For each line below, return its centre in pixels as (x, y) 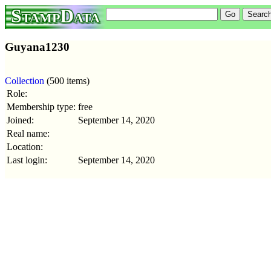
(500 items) (67, 81)
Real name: (28, 134)
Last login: (27, 160)
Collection (24, 81)
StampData (55, 16)
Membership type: (41, 107)
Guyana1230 (37, 47)
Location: (25, 147)
